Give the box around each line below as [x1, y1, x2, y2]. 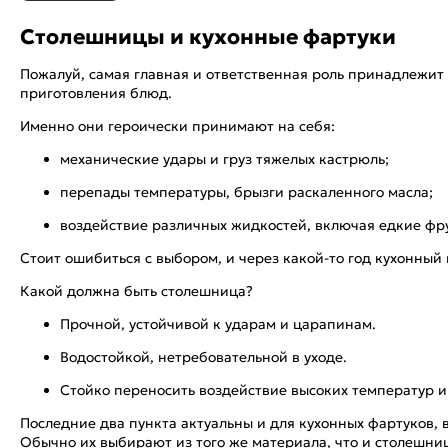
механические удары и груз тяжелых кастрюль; [60, 149, 389, 168]
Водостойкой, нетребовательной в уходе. [60, 347, 347, 366]
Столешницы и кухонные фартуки [20, 24, 396, 51]
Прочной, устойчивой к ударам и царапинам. [60, 314, 376, 333]
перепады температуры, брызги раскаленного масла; [60, 182, 433, 201]
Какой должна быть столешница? [20, 281, 253, 300]
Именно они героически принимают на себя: [20, 116, 335, 135]
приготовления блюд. [20, 83, 172, 102]
